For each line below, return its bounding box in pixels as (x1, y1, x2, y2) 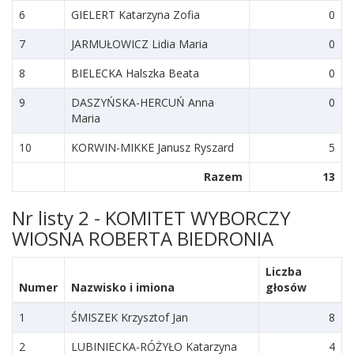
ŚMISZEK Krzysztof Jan (71, 310, 188, 325)
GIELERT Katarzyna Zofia (71, 7, 200, 22)
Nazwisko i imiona (71, 280, 175, 295)
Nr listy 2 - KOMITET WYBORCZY (12, 205, 291, 231)
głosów (265, 280, 307, 295)
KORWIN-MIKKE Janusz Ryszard (71, 140, 234, 155)
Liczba (265, 264, 302, 279)
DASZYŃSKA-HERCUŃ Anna (71, 95, 214, 110)
